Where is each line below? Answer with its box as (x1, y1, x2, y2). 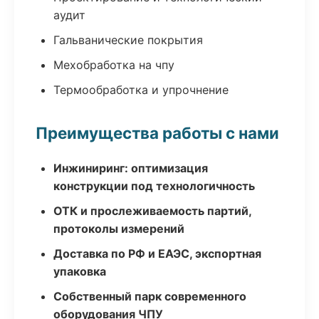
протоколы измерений (53, 221, 184, 236)
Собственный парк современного (53, 289, 246, 303)
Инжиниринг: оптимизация (53, 161, 208, 175)
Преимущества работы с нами (36, 123, 279, 142)
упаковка (53, 264, 106, 278)
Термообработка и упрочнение (53, 83, 229, 97)
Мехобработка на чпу (53, 58, 174, 72)
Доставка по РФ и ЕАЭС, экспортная (53, 246, 261, 261)
